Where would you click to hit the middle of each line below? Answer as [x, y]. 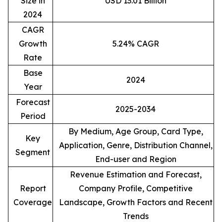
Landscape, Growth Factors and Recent [136, 202]
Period [33, 116]
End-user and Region [136, 159]
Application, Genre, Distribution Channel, [136, 145]
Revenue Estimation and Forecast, [136, 175]
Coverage [33, 202]
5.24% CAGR [136, 44]
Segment [33, 152]
